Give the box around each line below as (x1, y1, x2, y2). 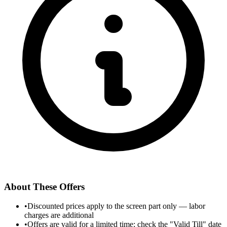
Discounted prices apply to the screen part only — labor (27, 202, 205, 211)
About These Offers (4, 181, 85, 192)
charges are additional (24, 211, 94, 220)
